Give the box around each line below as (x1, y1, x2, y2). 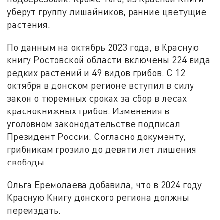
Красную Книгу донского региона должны (7, 191, 190, 203)
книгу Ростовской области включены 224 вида (7, 54, 211, 66)
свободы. (7, 156, 47, 168)
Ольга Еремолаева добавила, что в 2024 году (7, 178, 202, 190)
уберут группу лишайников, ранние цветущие (7, 6, 207, 18)
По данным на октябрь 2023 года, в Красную (7, 41, 199, 53)
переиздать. (7, 204, 61, 216)
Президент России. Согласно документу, (7, 131, 186, 142)
